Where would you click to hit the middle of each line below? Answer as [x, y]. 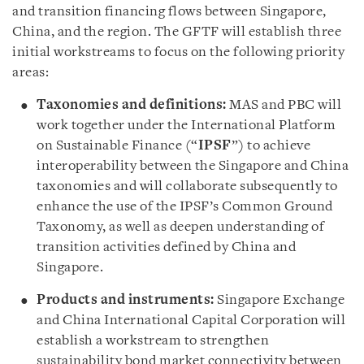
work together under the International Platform [186, 125]
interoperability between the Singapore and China [193, 166]
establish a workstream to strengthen [153, 340]
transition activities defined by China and [166, 247]
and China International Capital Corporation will [191, 320]
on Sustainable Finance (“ [117, 145]
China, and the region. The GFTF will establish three [177, 32]
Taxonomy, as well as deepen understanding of [180, 227]
